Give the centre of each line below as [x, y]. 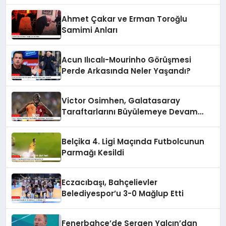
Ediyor [74, 123]
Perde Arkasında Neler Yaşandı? [126, 71]
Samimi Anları [90, 30]
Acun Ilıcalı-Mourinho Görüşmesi [127, 60]
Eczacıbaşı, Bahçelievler [110, 183]
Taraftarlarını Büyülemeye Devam [130, 112]
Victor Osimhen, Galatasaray [121, 101]
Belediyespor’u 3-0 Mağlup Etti [123, 194]
